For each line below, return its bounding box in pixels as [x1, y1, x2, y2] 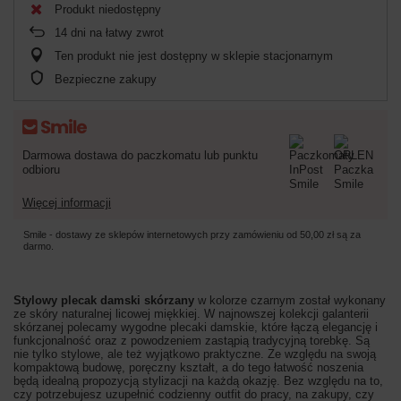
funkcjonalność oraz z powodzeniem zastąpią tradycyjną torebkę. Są [13, 333, 370, 347]
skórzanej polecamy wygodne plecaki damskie [13, 320, 254, 334]
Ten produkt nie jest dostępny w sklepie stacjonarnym [55, 48, 333, 63]
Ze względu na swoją [268, 346, 376, 361]
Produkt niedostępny [55, 2, 161, 16]
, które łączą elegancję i [254, 320, 378, 334]
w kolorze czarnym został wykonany [198, 293, 386, 307]
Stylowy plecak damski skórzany [13, 293, 198, 307]
